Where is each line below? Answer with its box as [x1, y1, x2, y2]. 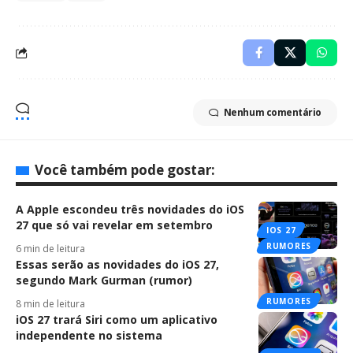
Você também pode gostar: [35, 160, 215, 179]
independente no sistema [16, 327, 162, 343]
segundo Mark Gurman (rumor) [16, 272, 192, 288]
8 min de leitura [16, 296, 85, 310]
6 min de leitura [16, 241, 85, 255]
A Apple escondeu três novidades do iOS [16, 201, 244, 217]
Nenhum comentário [223, 105, 321, 119]
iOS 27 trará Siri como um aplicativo [16, 311, 217, 327]
